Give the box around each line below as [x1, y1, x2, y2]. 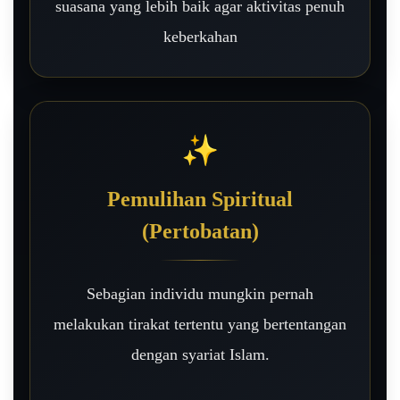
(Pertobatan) [141, 219, 259, 243]
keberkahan [162, 27, 237, 46]
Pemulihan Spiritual [107, 187, 293, 211]
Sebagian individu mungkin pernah [87, 284, 313, 303]
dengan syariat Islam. [130, 345, 270, 363]
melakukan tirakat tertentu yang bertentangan [54, 314, 346, 333]
